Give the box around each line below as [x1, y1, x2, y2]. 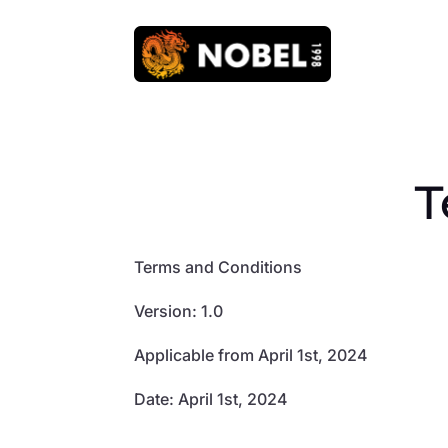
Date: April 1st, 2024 [134, 388, 289, 409]
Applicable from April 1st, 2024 [134, 344, 369, 365]
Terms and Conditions [134, 256, 303, 277]
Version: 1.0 [134, 300, 224, 321]
